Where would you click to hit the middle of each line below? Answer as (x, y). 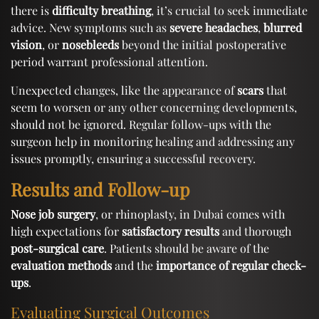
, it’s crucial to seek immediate (229, 10)
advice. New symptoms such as (90, 27)
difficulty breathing (101, 10)
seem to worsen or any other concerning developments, (154, 107)
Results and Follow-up (100, 189)
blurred (283, 27)
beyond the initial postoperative (203, 44)
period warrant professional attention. (109, 61)
